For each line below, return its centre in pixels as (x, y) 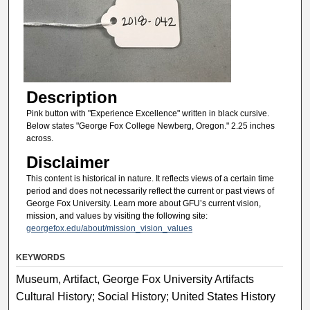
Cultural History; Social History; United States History (146, 296)
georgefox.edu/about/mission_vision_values (109, 229)
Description (72, 97)
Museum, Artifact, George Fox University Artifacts (135, 279)
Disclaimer (67, 163)
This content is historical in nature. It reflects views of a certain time (150, 179)
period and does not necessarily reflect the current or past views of (150, 191)
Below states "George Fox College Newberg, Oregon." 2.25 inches (150, 126)
